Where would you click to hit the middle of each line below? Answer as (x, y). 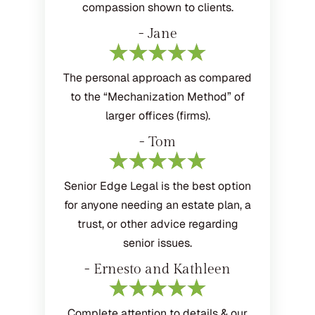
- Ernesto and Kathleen (157, 270)
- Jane (157, 34)
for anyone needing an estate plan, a (157, 205)
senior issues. (157, 243)
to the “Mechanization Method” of (157, 97)
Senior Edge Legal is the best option (157, 186)
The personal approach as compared (157, 78)
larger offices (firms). (157, 116)
